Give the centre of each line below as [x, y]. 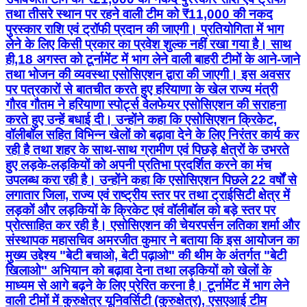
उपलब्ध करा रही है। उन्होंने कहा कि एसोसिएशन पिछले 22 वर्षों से [151, 180]
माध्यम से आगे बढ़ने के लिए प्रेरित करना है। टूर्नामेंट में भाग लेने [147, 285]
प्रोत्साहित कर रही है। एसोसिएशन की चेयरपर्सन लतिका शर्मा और [152, 225]
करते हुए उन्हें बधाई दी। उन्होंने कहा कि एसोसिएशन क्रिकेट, [141, 119]
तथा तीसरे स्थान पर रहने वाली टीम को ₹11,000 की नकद [139, 14]
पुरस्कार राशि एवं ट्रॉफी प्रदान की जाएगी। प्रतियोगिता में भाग [145, 29]
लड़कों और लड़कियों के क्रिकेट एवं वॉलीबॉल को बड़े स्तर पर [140, 210]
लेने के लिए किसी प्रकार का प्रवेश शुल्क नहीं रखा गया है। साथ [148, 44]
